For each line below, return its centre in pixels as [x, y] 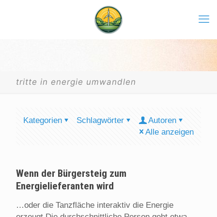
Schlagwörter [100, 120]
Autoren [162, 120]
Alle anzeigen [170, 132]
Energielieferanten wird [65, 186]
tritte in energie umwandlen [76, 82]
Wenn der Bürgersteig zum [71, 173]
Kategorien [43, 120]
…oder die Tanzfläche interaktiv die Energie [95, 205]
